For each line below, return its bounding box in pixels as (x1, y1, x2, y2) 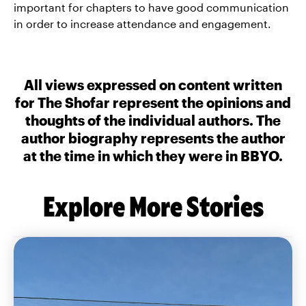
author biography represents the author (20, 130, 286, 146)
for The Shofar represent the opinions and (15, 94, 291, 111)
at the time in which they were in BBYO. (23, 148, 283, 164)
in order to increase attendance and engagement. (14, 17, 274, 30)
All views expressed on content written (24, 76, 282, 93)
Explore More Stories (42, 189, 264, 222)
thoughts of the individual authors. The (25, 112, 281, 128)
